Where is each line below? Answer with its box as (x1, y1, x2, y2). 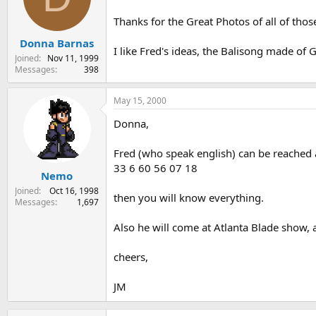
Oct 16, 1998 (49, 184, 99, 197)
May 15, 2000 (114, 95, 166, 107)
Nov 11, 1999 (47, 52, 99, 65)
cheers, (114, 250, 148, 265)
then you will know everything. (114, 190, 264, 205)
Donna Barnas (20, 36, 94, 51)
